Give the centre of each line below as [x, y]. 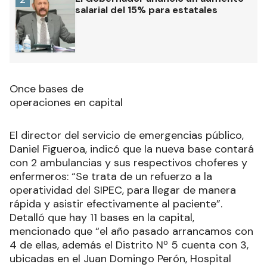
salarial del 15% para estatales [146, 10]
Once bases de [46, 89]
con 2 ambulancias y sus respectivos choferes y [128, 163]
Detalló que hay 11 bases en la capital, [102, 218]
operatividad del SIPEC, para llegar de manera [123, 190]
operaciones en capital [66, 103]
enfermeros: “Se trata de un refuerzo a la [111, 177]
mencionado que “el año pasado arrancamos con [131, 232]
